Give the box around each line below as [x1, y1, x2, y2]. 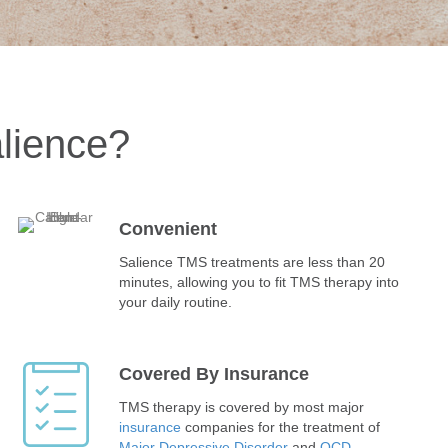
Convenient [119, 218, 218, 239]
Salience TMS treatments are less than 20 [119, 253, 386, 270]
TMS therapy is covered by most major [119, 398, 365, 415]
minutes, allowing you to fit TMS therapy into [119, 273, 400, 290]
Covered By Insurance [119, 363, 310, 384]
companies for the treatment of [181, 418, 381, 435]
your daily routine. [119, 293, 241, 310]
